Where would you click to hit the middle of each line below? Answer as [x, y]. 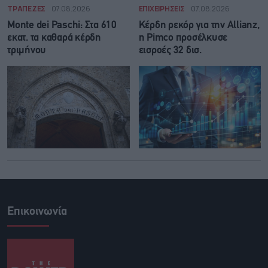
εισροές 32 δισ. [170, 50]
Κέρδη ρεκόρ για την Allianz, [199, 25]
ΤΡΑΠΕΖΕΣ [26, 8]
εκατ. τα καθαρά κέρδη [54, 38]
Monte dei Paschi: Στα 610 [62, 25]
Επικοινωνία [37, 211]
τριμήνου [27, 50]
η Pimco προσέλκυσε [183, 38]
